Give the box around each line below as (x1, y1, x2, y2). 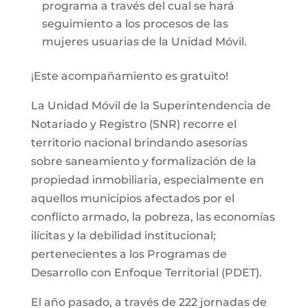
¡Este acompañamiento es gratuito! (30, 69, 228, 82)
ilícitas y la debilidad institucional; (30, 228, 216, 242)
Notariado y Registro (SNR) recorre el (30, 117, 236, 131)
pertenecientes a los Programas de (30, 247, 227, 261)
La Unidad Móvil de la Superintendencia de (30, 98, 271, 112)
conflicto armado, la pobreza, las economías (30, 210, 275, 223)
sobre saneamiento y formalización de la (30, 154, 256, 168)
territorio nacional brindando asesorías (30, 135, 247, 149)
